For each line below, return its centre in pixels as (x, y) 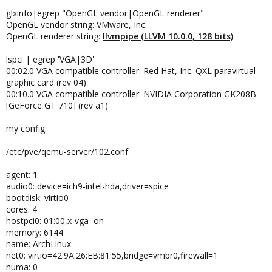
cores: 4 (22, 209)
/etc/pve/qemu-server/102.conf (67, 151)
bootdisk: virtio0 (37, 198)
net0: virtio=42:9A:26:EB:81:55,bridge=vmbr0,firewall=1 (112, 255)
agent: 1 (22, 175)
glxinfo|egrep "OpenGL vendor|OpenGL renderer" (105, 13)
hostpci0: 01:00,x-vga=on (55, 221)
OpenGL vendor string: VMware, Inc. (76, 25)
